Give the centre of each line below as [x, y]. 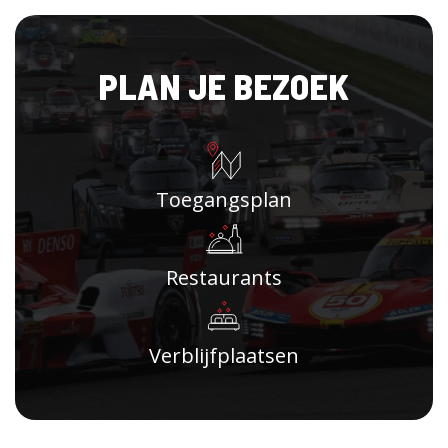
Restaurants [224, 277]
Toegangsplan [224, 199]
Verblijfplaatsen [224, 355]
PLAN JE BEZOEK [224, 85]
